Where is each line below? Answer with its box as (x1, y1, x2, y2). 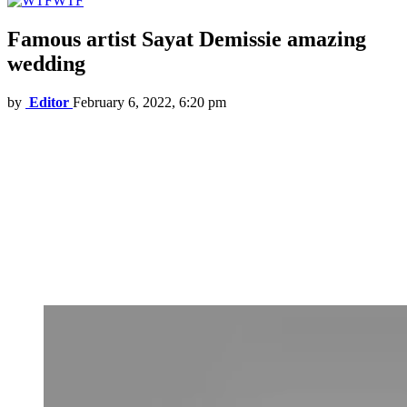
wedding (7, 51, 85, 75)
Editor (29, 94, 69, 110)
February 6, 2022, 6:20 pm (73, 94, 226, 110)
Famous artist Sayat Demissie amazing (7, 26, 366, 51)
